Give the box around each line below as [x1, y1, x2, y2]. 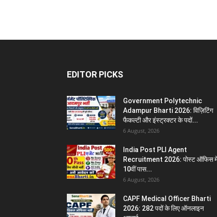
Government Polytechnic [123, 97, 202, 105]
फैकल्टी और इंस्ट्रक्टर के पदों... [123, 116, 198, 124]
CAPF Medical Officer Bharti [123, 195, 211, 202]
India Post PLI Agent [123, 146, 187, 154]
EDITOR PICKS [67, 69, 123, 79]
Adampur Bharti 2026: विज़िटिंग [123, 107, 213, 114]
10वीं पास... [123, 165, 152, 173]
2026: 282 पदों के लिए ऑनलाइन [123, 204, 204, 212]
